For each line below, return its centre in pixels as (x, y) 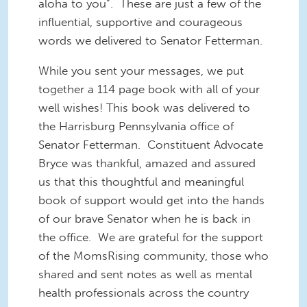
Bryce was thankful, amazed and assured (147, 163)
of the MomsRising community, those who (153, 256)
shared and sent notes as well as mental (145, 274)
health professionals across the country (144, 293)
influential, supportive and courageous (140, 22)
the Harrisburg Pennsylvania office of (136, 126)
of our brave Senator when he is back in (145, 219)
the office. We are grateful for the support (151, 237)
